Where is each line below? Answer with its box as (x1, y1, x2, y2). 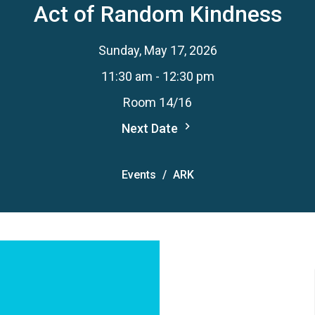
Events (121, 168, 156, 181)
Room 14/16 (123, 95, 192, 110)
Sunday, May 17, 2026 (98, 43, 217, 58)
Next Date (121, 121, 181, 136)
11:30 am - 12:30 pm (101, 69, 214, 84)
